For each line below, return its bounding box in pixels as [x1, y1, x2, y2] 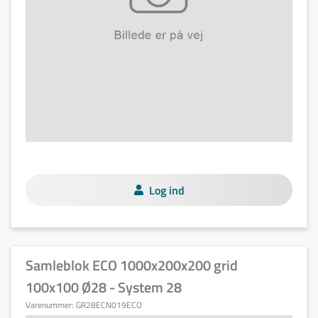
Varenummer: [26, 298, 76, 312]
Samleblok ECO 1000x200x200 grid [26, 254, 238, 276]
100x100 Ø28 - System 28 [26, 276, 182, 298]
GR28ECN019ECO [76, 298, 142, 312]
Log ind [148, 181, 185, 199]
